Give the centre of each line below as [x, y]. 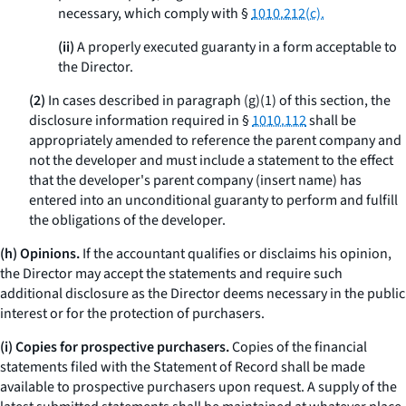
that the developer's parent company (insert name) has [195, 180]
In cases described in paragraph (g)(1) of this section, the [218, 101]
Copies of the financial [298, 347]
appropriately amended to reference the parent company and [215, 140]
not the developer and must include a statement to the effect [211, 160]
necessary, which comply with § [155, 14]
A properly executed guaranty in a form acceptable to [236, 47]
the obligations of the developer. [127, 220]
